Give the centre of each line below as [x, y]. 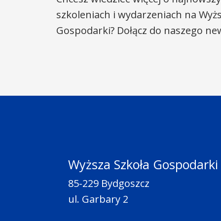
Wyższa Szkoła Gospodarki [143, 164]
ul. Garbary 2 [98, 199]
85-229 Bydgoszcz [109, 183]
